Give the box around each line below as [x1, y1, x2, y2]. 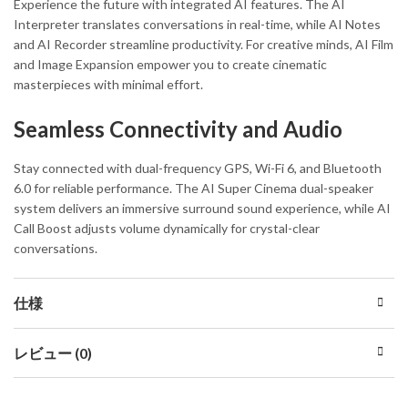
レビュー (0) [14, 343, 92, 362]
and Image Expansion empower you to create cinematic [14, 56, 327, 73]
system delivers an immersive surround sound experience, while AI [14, 200, 391, 217]
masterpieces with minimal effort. [14, 76, 203, 93]
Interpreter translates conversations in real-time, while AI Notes [14, 16, 381, 33]
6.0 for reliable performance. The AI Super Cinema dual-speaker [14, 180, 373, 197]
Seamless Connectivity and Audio [14, 116, 342, 143]
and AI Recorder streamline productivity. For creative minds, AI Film [14, 36, 393, 53]
